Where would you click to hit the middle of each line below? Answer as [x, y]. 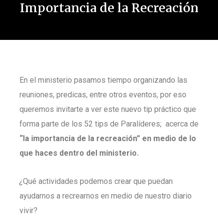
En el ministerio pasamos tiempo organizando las [103, 80]
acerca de [182, 124]
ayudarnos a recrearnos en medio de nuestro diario [106, 196]
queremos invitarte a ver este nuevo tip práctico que [108, 109]
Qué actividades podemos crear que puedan [98, 181]
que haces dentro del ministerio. [79, 153]
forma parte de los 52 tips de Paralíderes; [91, 124]
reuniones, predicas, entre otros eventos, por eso [103, 95]
